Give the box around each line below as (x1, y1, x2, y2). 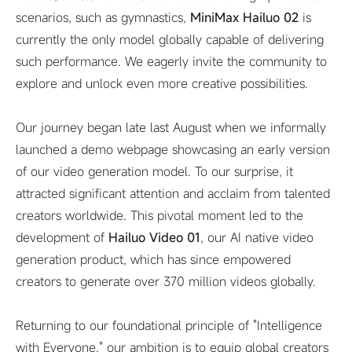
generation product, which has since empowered (16, 251, 291, 268)
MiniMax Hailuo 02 (190, 9, 299, 26)
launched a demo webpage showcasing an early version (16, 141, 330, 158)
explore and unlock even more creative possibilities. (16, 75, 308, 92)
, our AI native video (200, 229, 313, 246)
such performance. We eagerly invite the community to (16, 53, 327, 70)
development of (16, 229, 108, 246)
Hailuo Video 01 (108, 229, 200, 246)
